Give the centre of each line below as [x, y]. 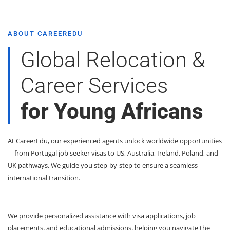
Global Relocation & [113, 60]
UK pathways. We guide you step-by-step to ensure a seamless [103, 165]
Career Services [94, 85]
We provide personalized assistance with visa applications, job [102, 215]
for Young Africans [112, 111]
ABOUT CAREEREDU [45, 33]
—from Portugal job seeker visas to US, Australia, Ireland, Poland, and [113, 153]
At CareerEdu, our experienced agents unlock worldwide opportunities [115, 140]
